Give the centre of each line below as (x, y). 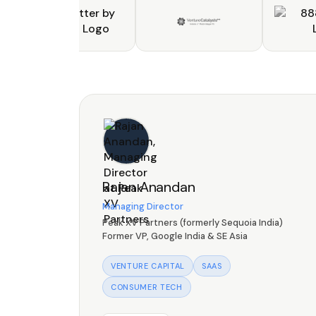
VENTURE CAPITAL (148, 266)
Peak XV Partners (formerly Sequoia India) (193, 223)
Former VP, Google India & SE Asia (175, 236)
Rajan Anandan (149, 187)
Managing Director (143, 206)
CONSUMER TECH (147, 287)
